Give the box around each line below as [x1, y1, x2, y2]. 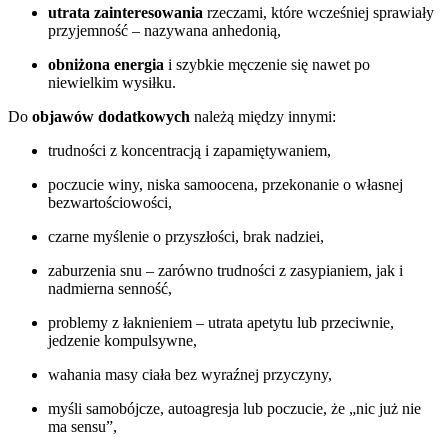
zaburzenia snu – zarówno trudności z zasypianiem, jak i [48, 261, 403, 279]
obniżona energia [48, 55, 164, 73]
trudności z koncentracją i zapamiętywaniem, [48, 141, 331, 159]
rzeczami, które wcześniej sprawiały [207, 3, 434, 21]
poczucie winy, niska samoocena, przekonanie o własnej [48, 175, 403, 193]
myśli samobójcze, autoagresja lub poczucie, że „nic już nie [48, 399, 421, 417]
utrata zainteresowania [48, 3, 207, 21]
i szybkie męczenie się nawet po [164, 55, 370, 73]
